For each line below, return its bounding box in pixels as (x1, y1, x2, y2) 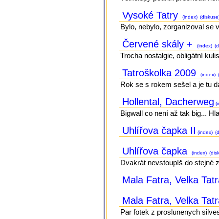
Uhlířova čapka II (122, 125, 197, 136)
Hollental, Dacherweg (122, 96, 215, 107)
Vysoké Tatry (122, 9, 181, 21)
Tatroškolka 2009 (122, 67, 199, 78)
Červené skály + (122, 38, 196, 49)
